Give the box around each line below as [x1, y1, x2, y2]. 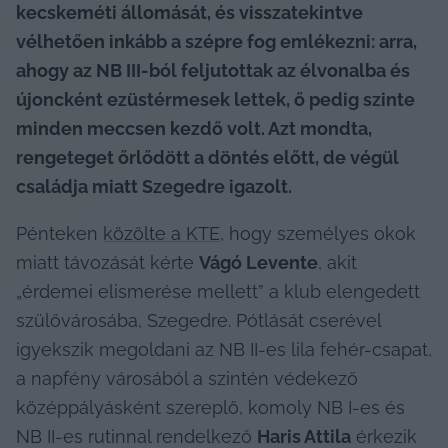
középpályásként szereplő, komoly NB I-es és [16, 397, 405, 419]
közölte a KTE [103, 223, 220, 245]
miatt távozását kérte [16, 252, 199, 274]
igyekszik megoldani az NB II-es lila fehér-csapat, [16, 339, 432, 361]
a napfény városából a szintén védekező [16, 368, 358, 390]
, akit [318, 252, 357, 274]
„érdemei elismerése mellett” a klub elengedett [16, 281, 420, 303]
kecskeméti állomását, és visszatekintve [16, 2, 363, 24]
